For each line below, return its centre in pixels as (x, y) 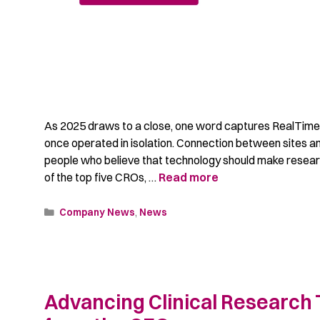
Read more (189, 177)
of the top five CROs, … (101, 177)
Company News (97, 212)
